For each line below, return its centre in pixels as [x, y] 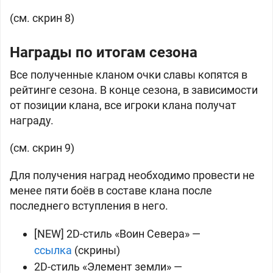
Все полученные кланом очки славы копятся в [129, 75]
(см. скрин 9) [42, 148]
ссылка [53, 250]
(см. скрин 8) [42, 18]
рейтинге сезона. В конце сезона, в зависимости [134, 90]
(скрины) [96, 250]
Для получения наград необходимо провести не [132, 175]
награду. [32, 120]
